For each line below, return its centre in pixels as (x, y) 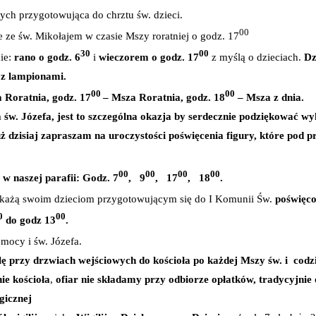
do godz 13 (29, 220)
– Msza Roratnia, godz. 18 (164, 97)
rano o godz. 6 (47, 57)
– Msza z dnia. (269, 97)
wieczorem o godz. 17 (149, 57)
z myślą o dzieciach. (256, 57)
